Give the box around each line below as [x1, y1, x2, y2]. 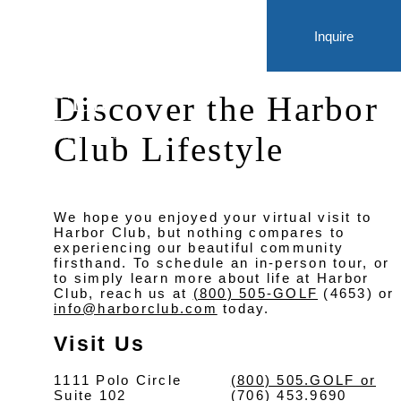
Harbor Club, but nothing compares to [54, 225, 345, 240]
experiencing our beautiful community [54, 240, 344, 255]
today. [217, 301, 270, 316]
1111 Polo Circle [54, 372, 182, 388]
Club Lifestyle [54, 130, 285, 168]
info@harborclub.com [54, 301, 218, 316]
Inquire [314, 28, 354, 44]
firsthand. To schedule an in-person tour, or [54, 255, 389, 270]
